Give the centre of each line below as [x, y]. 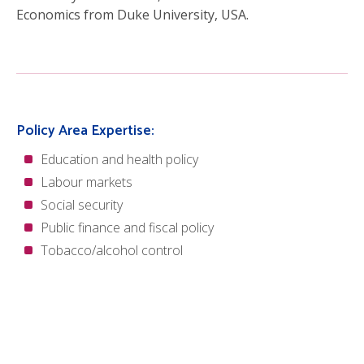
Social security [82, 205]
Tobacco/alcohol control [112, 250]
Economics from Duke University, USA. [132, 15]
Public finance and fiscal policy [127, 227]
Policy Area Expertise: [85, 131]
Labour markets [87, 182]
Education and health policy [119, 159]
